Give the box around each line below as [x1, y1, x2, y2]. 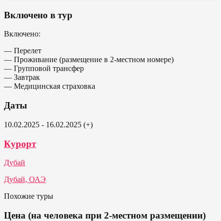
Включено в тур [4, 9, 73, 20]
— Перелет [4, 46, 41, 55]
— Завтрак [4, 73, 40, 82]
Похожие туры [4, 192, 53, 201]
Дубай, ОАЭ [4, 175, 46, 184]
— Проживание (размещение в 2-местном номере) [4, 55, 174, 64]
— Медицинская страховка [4, 82, 95, 91]
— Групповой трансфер [4, 64, 84, 73]
